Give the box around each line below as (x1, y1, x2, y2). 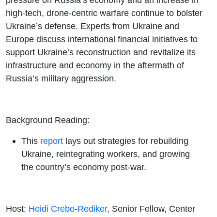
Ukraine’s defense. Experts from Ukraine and (6, 20, 179, 31)
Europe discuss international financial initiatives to (6, 33, 198, 44)
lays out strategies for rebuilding (63, 135, 188, 146)
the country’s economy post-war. (21, 161, 146, 172)
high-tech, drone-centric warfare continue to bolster (6, 7, 202, 18)
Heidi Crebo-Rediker (29, 203, 107, 214)
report (40, 135, 63, 146)
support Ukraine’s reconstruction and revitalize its (6, 46, 196, 57)
